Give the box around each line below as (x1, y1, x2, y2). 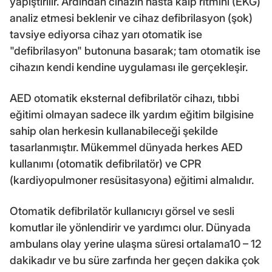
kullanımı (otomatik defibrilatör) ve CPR (10, 157, 202, 171)
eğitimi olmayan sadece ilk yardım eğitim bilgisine (10, 108, 254, 121)
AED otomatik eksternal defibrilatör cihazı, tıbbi (10, 92, 239, 105)
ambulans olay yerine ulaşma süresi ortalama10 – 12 (10, 237, 262, 251)
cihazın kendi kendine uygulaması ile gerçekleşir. (10, 61, 248, 74)
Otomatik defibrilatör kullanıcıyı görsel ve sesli (10, 205, 234, 218)
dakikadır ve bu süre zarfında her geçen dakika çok (10, 254, 260, 267)
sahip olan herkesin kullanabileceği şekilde (10, 124, 218, 138)
